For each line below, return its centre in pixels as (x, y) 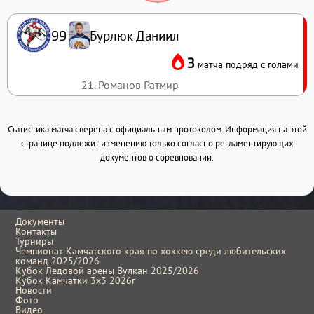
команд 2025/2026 (58, 260)
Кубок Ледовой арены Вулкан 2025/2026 (108, 270)
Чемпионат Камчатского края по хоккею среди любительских (151, 251)
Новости (34, 290)
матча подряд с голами (248, 64)
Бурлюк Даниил (135, 35)
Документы (40, 221)
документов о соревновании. (157, 157)
